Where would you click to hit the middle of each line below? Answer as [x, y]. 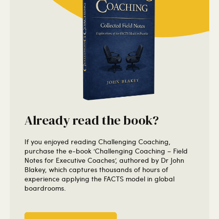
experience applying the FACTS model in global [99, 179]
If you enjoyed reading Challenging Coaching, [98, 142]
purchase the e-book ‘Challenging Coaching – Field [106, 151]
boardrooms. [45, 188]
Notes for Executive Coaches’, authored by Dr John [104, 160]
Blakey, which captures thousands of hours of [96, 170]
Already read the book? [92, 120]
